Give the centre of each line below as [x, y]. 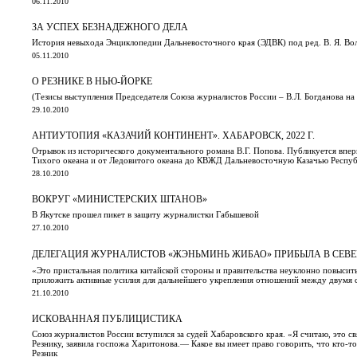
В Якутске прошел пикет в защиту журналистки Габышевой [145, 214]
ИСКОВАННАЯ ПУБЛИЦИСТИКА [107, 318]
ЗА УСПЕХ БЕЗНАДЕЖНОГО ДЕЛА [110, 27]
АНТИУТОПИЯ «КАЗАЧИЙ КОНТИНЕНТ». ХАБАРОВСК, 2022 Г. [173, 135]
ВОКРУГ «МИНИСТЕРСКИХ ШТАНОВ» [120, 199]
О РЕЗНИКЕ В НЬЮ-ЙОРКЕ [92, 81]
